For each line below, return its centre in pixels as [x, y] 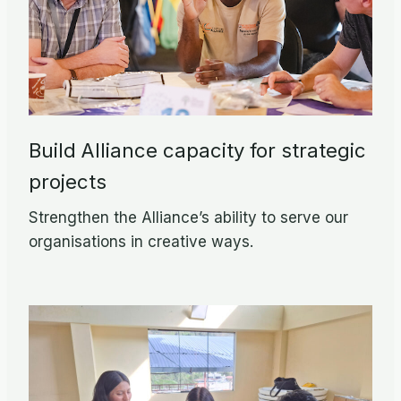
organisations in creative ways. [141, 241]
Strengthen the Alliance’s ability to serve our [188, 217]
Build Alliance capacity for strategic [197, 151]
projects [68, 182]
